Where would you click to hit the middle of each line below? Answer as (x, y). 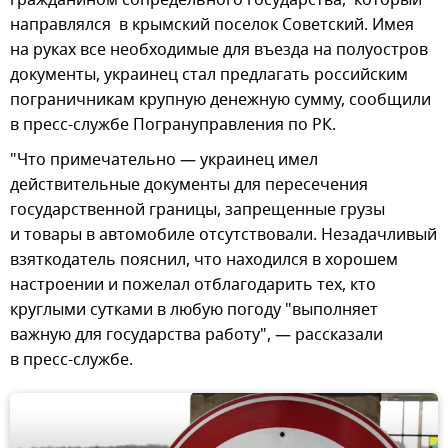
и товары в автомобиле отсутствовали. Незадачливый (223, 234)
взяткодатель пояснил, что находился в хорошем (204, 259)
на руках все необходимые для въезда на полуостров (219, 49)
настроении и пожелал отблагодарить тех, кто (193, 284)
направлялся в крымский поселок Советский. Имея (212, 24)
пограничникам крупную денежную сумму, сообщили (220, 99)
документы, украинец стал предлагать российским (209, 74)
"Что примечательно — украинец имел (164, 159)
